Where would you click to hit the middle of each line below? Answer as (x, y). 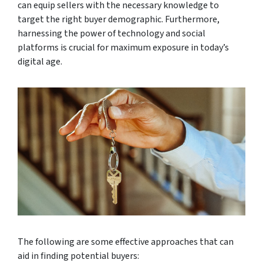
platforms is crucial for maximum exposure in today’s (123, 47)
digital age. (40, 61)
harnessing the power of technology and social (112, 33)
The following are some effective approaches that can (126, 242)
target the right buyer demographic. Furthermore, (119, 19)
